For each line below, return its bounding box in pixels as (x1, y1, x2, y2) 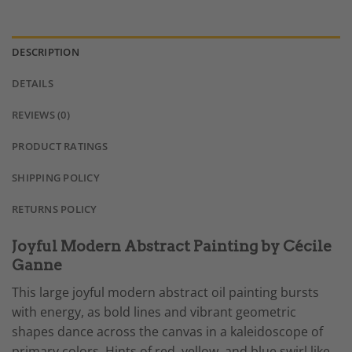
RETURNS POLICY (12, 202, 97, 217)
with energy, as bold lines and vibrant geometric (12, 302, 296, 321)
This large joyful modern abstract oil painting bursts (12, 283, 319, 301)
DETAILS (12, 76, 53, 91)
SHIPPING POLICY (12, 170, 100, 185)
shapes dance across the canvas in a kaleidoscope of (12, 322, 323, 340)
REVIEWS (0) (12, 108, 70, 123)
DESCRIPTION (12, 45, 79, 60)
